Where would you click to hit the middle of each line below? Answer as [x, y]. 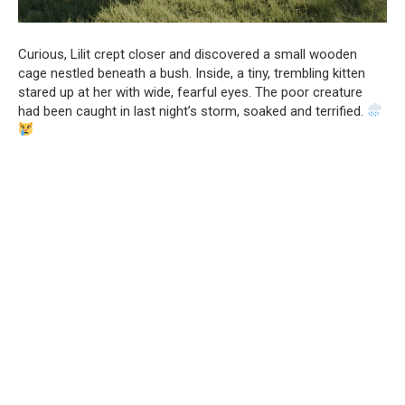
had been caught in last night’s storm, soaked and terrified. [193, 111]
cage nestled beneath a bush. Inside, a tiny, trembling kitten [192, 73]
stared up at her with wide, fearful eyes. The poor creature [190, 92]
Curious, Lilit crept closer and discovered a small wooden [188, 54]
